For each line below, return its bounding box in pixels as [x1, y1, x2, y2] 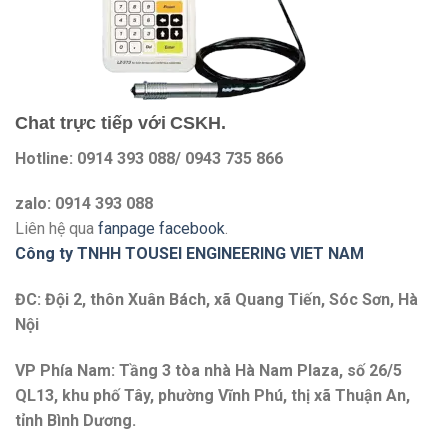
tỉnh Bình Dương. [15, 410, 136, 430]
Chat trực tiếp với [15, 112, 166, 133]
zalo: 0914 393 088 [15, 194, 153, 214]
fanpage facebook [98, 219, 225, 239]
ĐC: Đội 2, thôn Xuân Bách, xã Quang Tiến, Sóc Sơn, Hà [15, 290, 418, 310]
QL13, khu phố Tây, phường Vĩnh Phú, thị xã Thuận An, [15, 385, 410, 405]
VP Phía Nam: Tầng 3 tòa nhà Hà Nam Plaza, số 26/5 [15, 360, 402, 380]
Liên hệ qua [15, 219, 98, 239]
